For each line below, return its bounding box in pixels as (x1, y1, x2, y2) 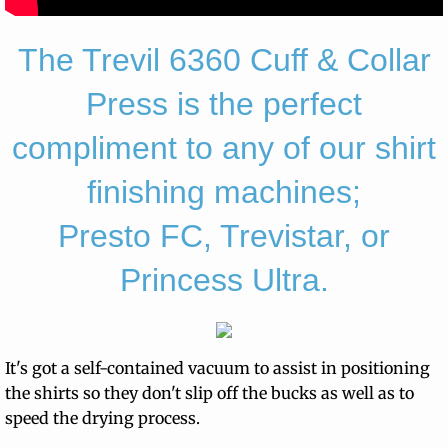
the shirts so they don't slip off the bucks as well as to (5, 383, 414, 403)
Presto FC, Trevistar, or (58, 218, 390, 254)
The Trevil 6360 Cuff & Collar (17, 42, 431, 78)
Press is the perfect (86, 86, 362, 122)
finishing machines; (87, 174, 361, 210)
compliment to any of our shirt (12, 130, 436, 166)
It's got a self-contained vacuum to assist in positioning (5, 358, 430, 378)
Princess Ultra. (119, 262, 329, 298)
